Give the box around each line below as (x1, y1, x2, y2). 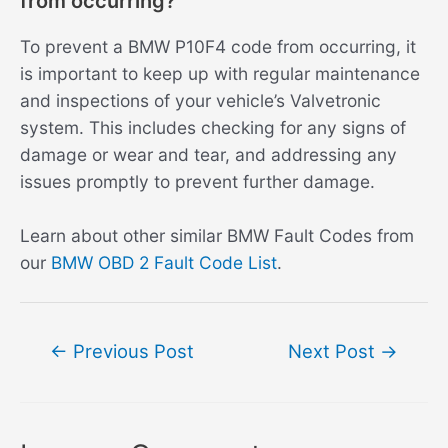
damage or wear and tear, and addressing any (20, 143, 397, 165)
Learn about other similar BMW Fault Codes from (20, 225, 414, 247)
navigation (19, 358, 104, 380)
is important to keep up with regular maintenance (20, 62, 420, 84)
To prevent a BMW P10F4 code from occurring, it (20, 35, 416, 57)
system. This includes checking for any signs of (20, 116, 406, 138)
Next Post (288, 340, 381, 363)
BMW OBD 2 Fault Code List (51, 252, 277, 274)
